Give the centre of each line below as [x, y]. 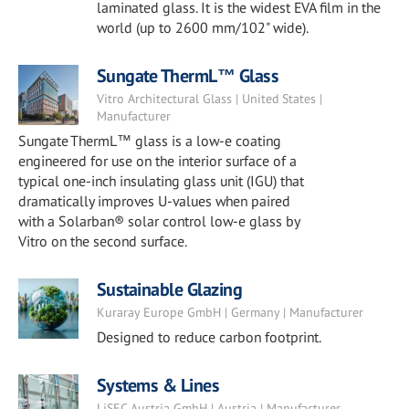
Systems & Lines [158, 385]
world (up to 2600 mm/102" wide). [202, 27]
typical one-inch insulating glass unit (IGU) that [161, 181]
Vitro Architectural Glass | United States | [209, 99]
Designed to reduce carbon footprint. [209, 337]
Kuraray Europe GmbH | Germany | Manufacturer [230, 312]
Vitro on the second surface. [103, 241]
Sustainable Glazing [169, 289]
